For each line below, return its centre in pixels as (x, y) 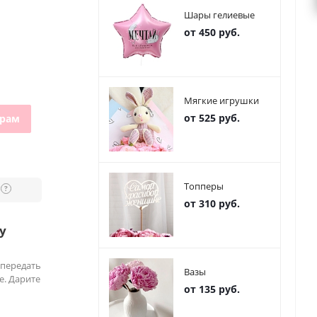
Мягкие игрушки (221, 101)
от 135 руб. (212, 289)
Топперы (204, 186)
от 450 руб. (212, 33)
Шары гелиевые (219, 15)
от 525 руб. (212, 118)
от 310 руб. (212, 204)
